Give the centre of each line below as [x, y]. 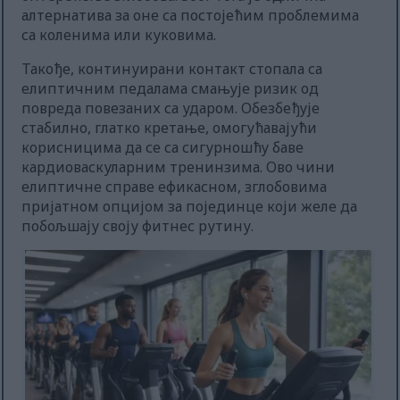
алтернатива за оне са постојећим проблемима [191, 16]
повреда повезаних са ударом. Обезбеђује [171, 108]
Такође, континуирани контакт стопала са [172, 69]
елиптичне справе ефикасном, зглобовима [175, 187]
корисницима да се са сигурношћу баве [163, 148]
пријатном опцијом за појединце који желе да [190, 207]
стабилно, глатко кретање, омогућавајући [170, 128]
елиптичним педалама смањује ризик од [171, 89]
